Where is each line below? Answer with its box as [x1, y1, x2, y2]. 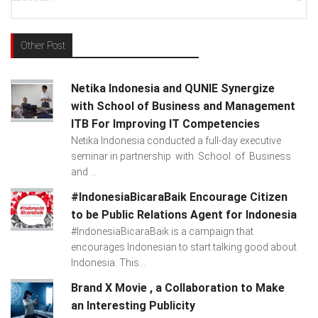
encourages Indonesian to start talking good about [70, 241, 297, 253]
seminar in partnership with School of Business [70, 150, 293, 163]
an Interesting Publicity [70, 299, 195, 313]
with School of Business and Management [70, 99, 295, 114]
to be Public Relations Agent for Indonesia [70, 208, 297, 222]
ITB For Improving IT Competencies [70, 117, 260, 131]
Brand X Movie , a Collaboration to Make [70, 281, 285, 295]
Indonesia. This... [70, 257, 146, 269]
